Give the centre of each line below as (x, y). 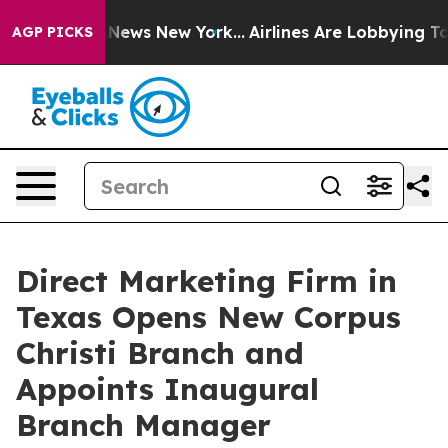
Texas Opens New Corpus (208, 317)
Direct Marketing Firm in (206, 281)
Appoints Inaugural (167, 389)
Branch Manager (143, 425)
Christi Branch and (160, 353)
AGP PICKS (52, 32)
